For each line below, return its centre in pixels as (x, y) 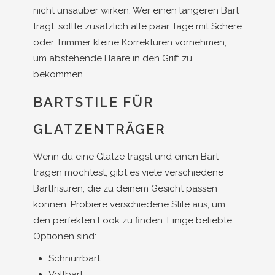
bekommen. (59, 74)
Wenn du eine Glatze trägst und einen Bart (126, 157)
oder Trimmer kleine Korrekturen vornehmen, (130, 42)
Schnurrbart (74, 258)
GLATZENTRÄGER (99, 129)
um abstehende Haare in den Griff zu (113, 58)
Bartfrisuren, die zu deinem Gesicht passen (125, 188)
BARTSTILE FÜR (94, 102)
